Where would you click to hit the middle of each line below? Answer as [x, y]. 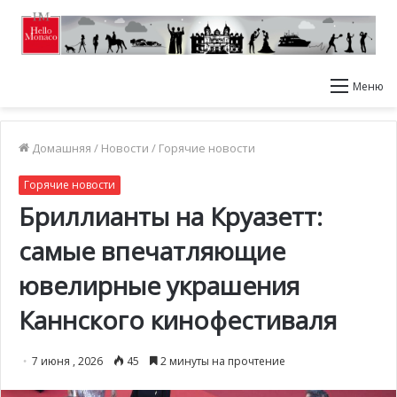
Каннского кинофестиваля [178, 320]
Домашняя [60, 148]
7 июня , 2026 [67, 361]
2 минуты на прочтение [222, 361]
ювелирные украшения [159, 285]
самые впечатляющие [152, 251]
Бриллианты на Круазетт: [171, 216]
